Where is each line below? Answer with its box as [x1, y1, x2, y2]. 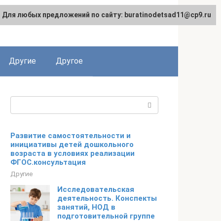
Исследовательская [57, 185, 134, 194]
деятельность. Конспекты [57, 194, 157, 203]
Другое [56, 56, 83, 66]
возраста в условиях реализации [10, 149, 135, 158]
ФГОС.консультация [10, 158, 86, 167]
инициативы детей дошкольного [10, 140, 134, 149]
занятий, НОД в [57, 203, 115, 212]
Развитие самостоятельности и [10, 131, 131, 140]
